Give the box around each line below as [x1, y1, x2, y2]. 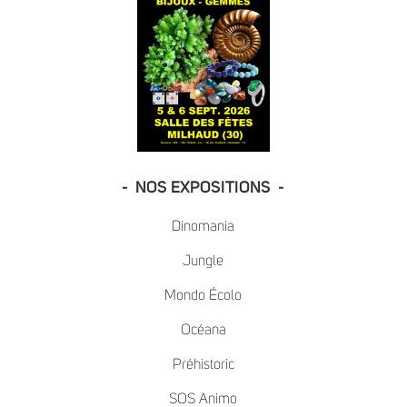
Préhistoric [172, 356, 234, 372]
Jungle [183, 253, 224, 268]
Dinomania [172, 218, 235, 233]
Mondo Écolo [164, 287, 243, 303]
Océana [180, 322, 226, 337]
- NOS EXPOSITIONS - [122, 179, 285, 196]
